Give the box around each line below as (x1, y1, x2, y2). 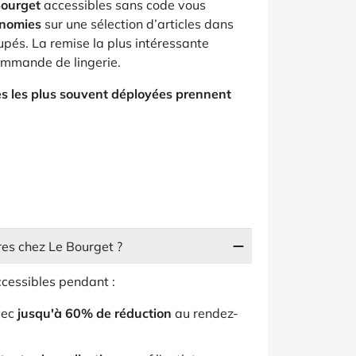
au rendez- (172, 305, 238, 321)
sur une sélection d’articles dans (41, 16, 234, 32)
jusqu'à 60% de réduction (17, 305, 172, 321)
